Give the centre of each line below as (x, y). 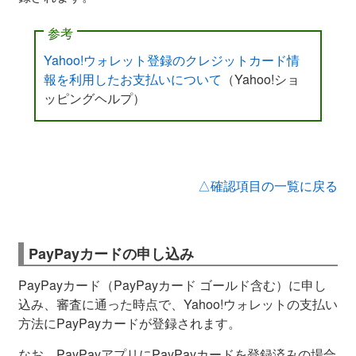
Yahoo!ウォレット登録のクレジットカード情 (172, 60)
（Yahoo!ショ (261, 79)
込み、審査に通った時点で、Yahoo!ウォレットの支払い (178, 304)
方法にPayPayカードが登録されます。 (130, 323)
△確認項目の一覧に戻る (268, 185)
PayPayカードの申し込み (111, 253)
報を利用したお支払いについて (133, 79)
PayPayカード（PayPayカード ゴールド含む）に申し (172, 284)
